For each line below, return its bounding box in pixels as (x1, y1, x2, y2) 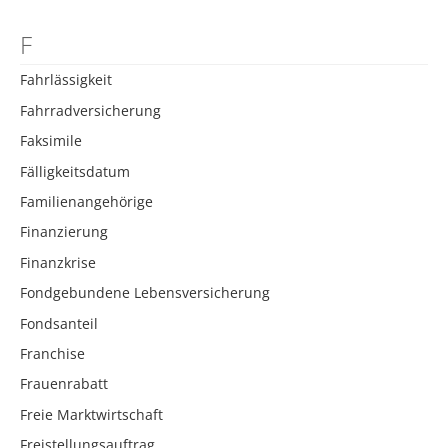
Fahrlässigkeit (20, 70, 112, 90)
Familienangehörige (20, 191, 153, 211)
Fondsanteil (20, 313, 98, 333)
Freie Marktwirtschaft (20, 404, 163, 424)
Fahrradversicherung (20, 100, 161, 120)
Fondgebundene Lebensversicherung (20, 283, 270, 303)
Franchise (20, 343, 85, 363)
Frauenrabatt (20, 374, 108, 394)
